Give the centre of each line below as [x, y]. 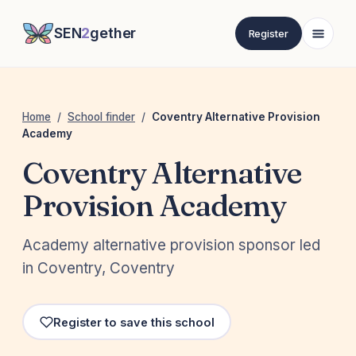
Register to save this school [133, 322]
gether [113, 33]
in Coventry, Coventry [99, 269]
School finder [101, 117]
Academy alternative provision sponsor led [171, 246]
